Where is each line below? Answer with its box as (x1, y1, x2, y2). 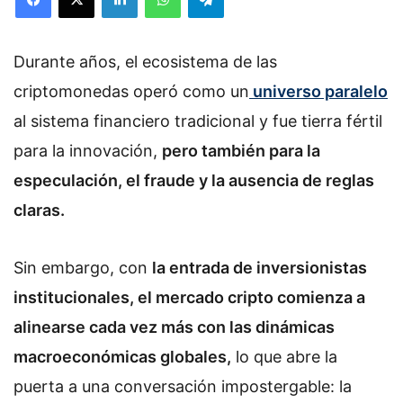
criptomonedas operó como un (13, 82, 249, 101)
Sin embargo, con (13, 257, 152, 277)
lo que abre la (231, 346, 337, 366)
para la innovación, (13, 141, 162, 160)
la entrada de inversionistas (152, 257, 367, 277)
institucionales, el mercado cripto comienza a (13, 287, 365, 307)
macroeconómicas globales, (13, 346, 231, 366)
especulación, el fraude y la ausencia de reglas (13, 171, 374, 190)
